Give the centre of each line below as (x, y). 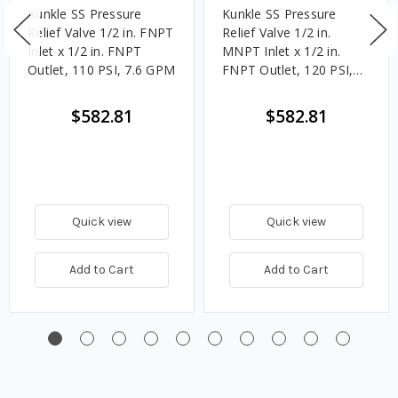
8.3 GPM (247, 89)
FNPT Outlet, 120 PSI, (288, 70)
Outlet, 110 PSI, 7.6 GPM (101, 70)
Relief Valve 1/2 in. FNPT (101, 33)
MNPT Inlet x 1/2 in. (281, 52)
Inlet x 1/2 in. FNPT (84, 52)
